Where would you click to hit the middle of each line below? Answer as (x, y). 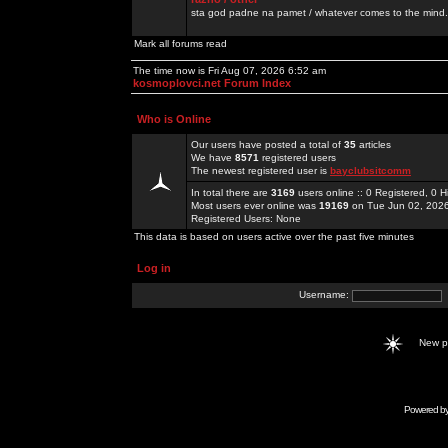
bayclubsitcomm (370, 170)
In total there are (231, 192)
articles (373, 144)
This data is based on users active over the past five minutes (274, 236)
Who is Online (174, 119)
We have (213, 157)
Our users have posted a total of (267, 144)
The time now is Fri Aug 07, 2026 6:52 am (229, 70)
